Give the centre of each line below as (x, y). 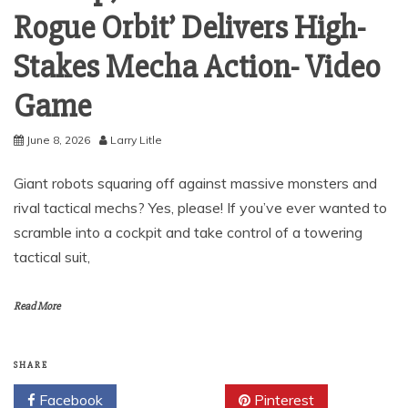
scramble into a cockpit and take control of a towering (188, 232)
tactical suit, (52, 256)
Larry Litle (136, 139)
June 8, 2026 (58, 139)
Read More (37, 306)
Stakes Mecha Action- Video (197, 67)
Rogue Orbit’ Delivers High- (189, 28)
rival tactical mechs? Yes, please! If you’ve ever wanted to (200, 207)
